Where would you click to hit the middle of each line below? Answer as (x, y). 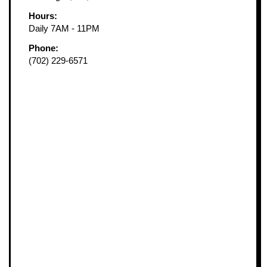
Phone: (44, 48)
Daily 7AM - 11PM (64, 29)
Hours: (43, 16)
